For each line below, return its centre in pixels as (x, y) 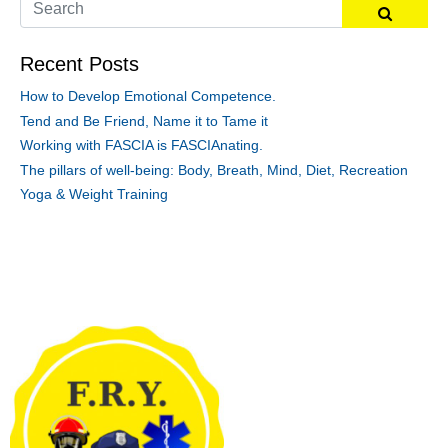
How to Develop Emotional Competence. (148, 96)
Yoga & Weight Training (94, 194)
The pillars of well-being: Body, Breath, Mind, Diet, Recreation (214, 169)
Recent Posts (79, 64)
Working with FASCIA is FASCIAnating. (141, 145)
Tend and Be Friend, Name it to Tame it (144, 120)
